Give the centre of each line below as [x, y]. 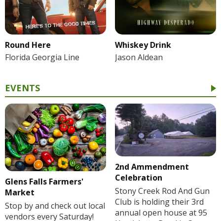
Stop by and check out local [55, 205]
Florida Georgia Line [42, 57]
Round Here [28, 45]
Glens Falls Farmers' [44, 181]
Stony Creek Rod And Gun [162, 191]
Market [20, 192]
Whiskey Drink [143, 45]
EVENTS [22, 88]
